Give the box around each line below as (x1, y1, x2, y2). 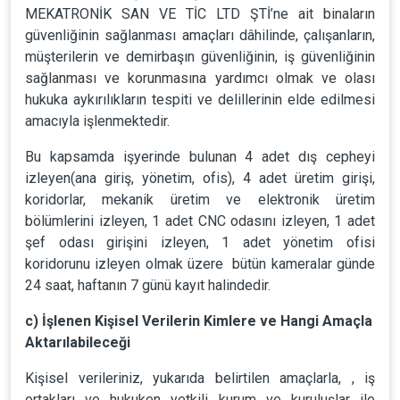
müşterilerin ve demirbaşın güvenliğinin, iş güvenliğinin (25, 48, 375, 65)
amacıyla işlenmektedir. (25, 112, 170, 129)
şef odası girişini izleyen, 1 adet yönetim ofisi (25, 234, 375, 251)
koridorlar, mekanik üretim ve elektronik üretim (25, 191, 375, 208)
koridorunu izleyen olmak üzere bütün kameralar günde (25, 255, 375, 272)
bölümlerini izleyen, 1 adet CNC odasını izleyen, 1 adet (25, 212, 375, 229)
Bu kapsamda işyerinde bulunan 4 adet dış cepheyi (25, 148, 375, 165)
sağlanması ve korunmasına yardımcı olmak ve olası (25, 70, 375, 87)
